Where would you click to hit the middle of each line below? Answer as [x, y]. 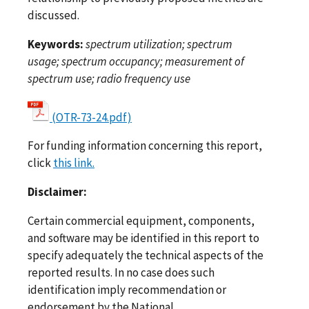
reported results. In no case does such [121, 273]
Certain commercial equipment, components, [141, 221]
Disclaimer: [57, 192]
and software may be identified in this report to [143, 238]
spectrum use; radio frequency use [109, 78]
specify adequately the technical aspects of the [146, 256]
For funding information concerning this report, [145, 146]
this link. [74, 163]
